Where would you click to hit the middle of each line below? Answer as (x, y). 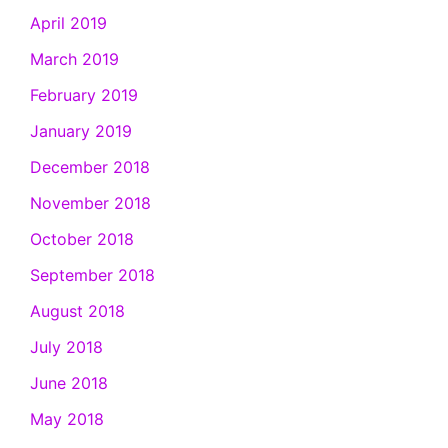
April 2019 (68, 23)
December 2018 (90, 167)
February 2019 (84, 95)
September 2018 (92, 275)
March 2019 (74, 59)
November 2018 (90, 203)
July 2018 (66, 347)
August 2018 (77, 311)
